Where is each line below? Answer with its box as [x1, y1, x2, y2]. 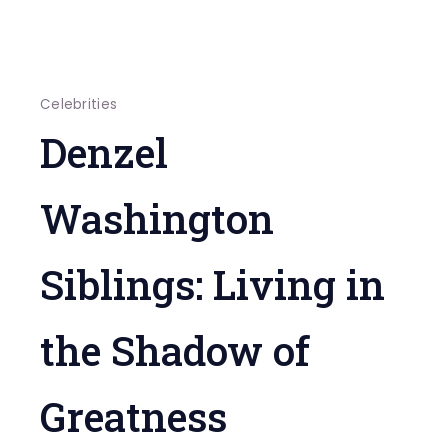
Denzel [39, 126, 168, 180]
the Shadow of [39, 324, 310, 378]
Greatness [39, 390, 227, 444]
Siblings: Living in [39, 258, 385, 312]
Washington [39, 192, 274, 246]
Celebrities [39, 95, 118, 115]
